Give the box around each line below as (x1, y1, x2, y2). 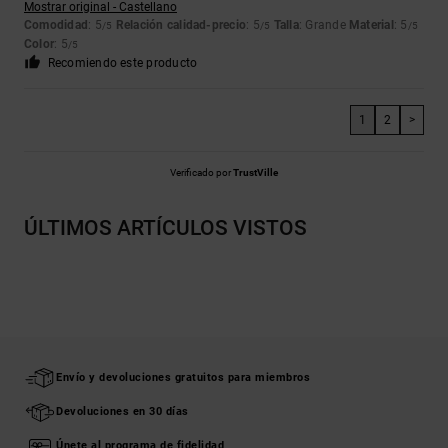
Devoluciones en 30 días (56, 405, 189, 419)
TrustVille (233, 167, 278, 179)
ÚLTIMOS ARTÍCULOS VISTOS (24, 216, 307, 241)
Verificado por (170, 167, 233, 179)
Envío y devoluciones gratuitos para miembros (56, 371, 310, 385)
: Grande (298, 18, 350, 33)
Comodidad (24, 18, 89, 33)
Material (349, 18, 394, 33)
